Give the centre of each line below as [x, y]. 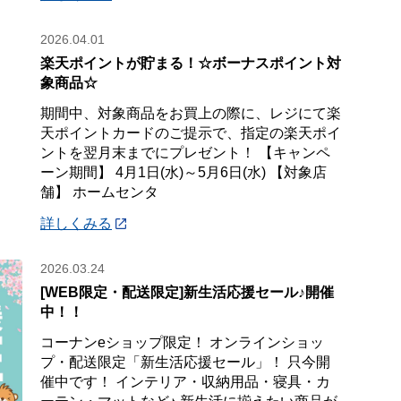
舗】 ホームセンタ [100, 192]
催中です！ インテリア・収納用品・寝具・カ [186, 382]
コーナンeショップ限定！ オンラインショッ [183, 342]
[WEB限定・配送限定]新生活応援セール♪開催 [188, 292]
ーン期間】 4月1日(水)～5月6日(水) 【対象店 [184, 172]
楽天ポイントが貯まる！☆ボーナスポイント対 [191, 63]
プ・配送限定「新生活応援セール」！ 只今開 [186, 362]
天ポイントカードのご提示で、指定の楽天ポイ [191, 133]
